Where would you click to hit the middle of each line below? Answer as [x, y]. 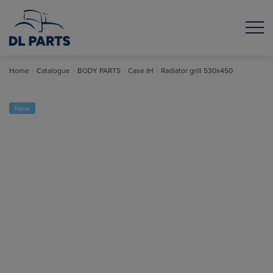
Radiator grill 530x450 [197, 70]
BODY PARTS [99, 70]
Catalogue [53, 70]
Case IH [141, 70]
